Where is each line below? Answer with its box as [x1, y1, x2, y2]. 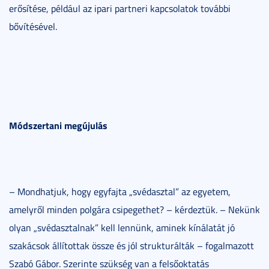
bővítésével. [9, 19, 57, 33]
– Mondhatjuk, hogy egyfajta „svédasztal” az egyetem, [9, 184, 231, 198]
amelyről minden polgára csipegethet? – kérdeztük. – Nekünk [9, 202, 260, 216]
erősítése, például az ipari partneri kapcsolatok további [9, 1, 231, 15]
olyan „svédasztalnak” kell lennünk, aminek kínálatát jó [9, 220, 235, 234]
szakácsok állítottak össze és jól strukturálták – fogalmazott [9, 238, 254, 252]
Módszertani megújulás [9, 118, 107, 132]
